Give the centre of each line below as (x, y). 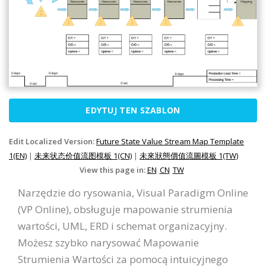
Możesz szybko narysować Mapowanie (108, 243)
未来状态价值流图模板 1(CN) (83, 156)
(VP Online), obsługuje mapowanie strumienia (125, 210)
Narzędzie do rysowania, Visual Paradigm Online (133, 193)
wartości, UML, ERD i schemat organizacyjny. (122, 226)
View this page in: (113, 170)
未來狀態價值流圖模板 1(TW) (189, 156)
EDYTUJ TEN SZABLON (133, 110)
